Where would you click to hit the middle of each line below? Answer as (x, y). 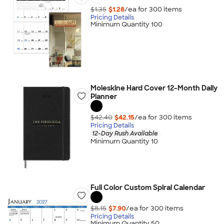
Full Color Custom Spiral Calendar (147, 187)
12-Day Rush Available (125, 133)
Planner (103, 96)
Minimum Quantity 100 (126, 24)
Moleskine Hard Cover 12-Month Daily (154, 88)
